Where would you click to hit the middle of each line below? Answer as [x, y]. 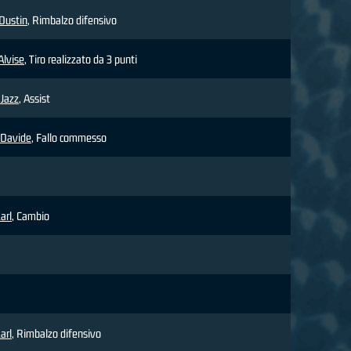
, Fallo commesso [69, 138]
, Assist [34, 99]
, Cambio [31, 216]
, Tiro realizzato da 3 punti [81, 60]
